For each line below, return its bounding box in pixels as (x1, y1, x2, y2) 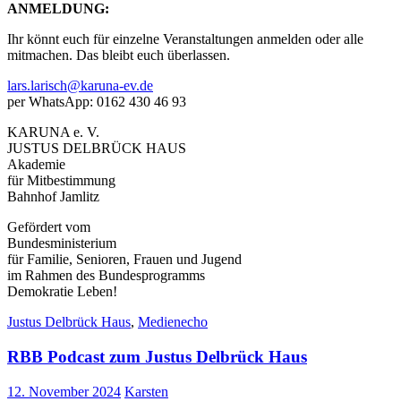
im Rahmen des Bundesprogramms (7, 268, 205, 284)
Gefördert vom (7, 219, 90, 235)
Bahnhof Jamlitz (7, 189, 99, 205)
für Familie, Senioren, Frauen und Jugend (7, 252, 242, 268)
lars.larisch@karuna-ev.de (7, 78, 153, 94)
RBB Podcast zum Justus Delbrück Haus (7, 346, 307, 366)
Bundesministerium (7, 235, 116, 252)
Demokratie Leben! (7, 284, 117, 300)
